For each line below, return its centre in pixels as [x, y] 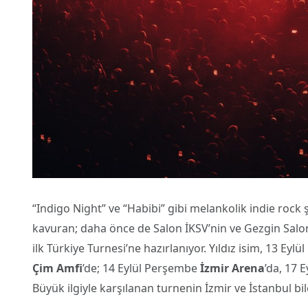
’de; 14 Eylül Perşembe [141, 268]
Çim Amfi [57, 268]
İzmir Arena [232, 268]
